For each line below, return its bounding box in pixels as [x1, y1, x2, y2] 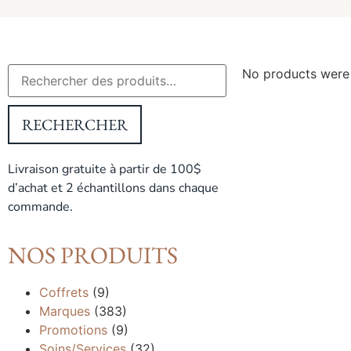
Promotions [39, 321, 107, 338]
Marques [39, 302, 90, 319]
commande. [8, 198, 73, 216]
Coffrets [39, 284, 89, 300]
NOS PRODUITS [8, 239, 178, 270]
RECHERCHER [22, 114, 128, 136]
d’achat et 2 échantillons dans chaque [8, 179, 219, 197]
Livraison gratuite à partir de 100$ [8, 161, 201, 179]
